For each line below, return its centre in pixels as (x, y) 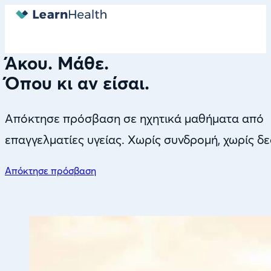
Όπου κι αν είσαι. (77, 83)
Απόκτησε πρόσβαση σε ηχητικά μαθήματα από (134, 119)
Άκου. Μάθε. (57, 63)
